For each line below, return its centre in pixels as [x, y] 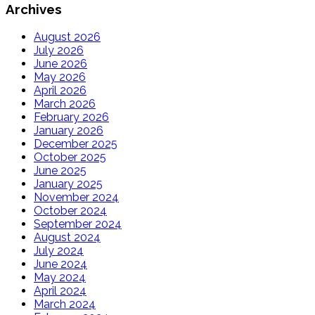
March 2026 [65, 103]
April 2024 [60, 290]
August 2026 [67, 37]
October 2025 [70, 157]
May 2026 [60, 77]
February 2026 [71, 117]
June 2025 [60, 170]
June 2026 [60, 63]
